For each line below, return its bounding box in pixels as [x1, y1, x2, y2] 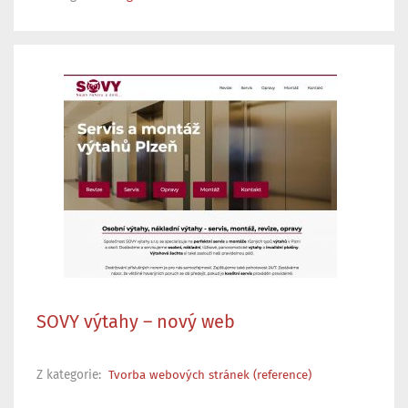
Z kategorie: [36, 368, 105, 382]
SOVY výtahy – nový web [36, 312, 235, 331]
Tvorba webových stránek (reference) [108, 369, 311, 382]
